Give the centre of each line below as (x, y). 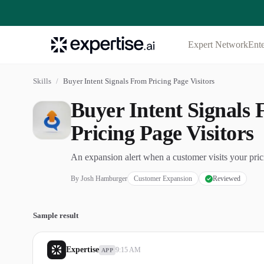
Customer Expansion (163, 179)
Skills (42, 81)
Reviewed (227, 179)
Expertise (82, 250)
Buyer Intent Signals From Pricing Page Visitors (139, 81)
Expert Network (218, 44)
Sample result (56, 215)
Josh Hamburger (104, 179)
